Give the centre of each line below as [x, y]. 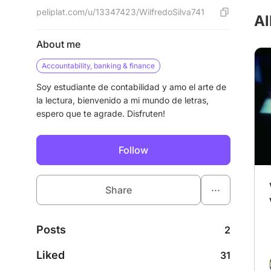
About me [58, 44]
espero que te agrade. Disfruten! [101, 113]
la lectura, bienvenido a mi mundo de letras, [122, 100]
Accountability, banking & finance [98, 66]
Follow [133, 150]
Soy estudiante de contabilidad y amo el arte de [131, 87]
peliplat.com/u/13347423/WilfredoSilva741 [120, 12]
